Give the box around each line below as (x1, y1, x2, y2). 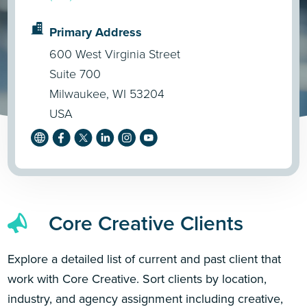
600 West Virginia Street (49, 45, 181, 63)
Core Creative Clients (49, 208, 244, 239)
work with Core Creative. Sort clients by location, (8, 269, 267, 288)
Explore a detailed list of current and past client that (8, 249, 282, 268)
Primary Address (49, 23, 143, 41)
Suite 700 (49, 64, 101, 83)
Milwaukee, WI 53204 (49, 84, 165, 103)
